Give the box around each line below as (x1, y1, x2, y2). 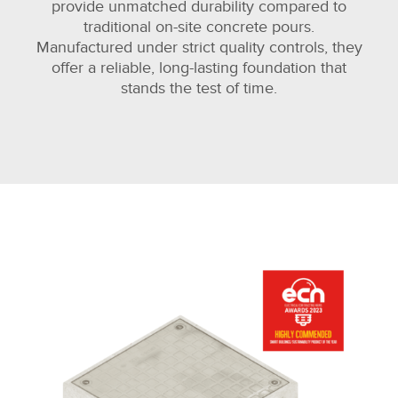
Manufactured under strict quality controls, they (36, 37, 362, 57)
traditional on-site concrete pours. (84, 17, 314, 36)
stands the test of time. (121, 78, 277, 98)
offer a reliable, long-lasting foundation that (52, 58, 346, 77)
